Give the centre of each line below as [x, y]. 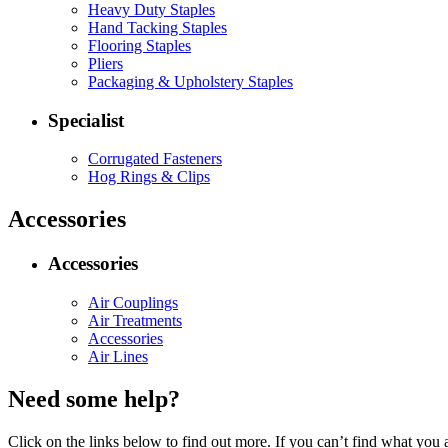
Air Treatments [135, 320]
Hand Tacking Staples [157, 27]
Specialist [86, 120]
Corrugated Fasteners [155, 159]
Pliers [105, 63]
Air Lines [118, 356]
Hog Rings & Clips [149, 177]
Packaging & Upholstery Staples [190, 81]
